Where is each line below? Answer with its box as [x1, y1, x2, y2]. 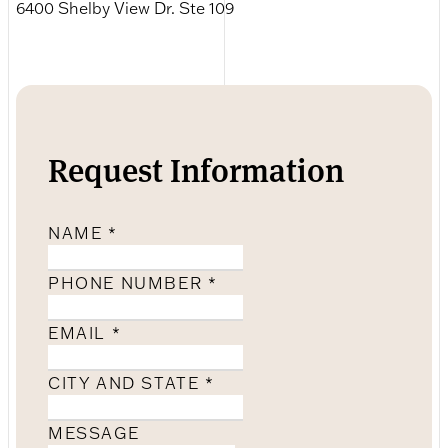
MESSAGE [48, 422, 140, 443]
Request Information [48, 145, 344, 191]
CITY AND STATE [48, 372, 206, 393]
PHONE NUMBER [48, 272, 208, 293]
